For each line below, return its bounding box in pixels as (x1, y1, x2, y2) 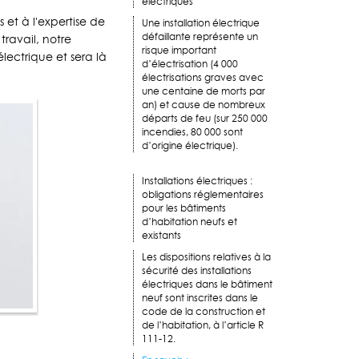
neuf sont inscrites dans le (142, 291, 258, 305)
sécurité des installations (142, 264, 252, 278)
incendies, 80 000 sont (142, 125, 243, 139)
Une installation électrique (142, 16, 260, 30)
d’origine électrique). (142, 139, 238, 153)
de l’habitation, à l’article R (142, 318, 264, 333)
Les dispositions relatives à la (142, 250, 271, 264)
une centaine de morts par (142, 84, 265, 99)
